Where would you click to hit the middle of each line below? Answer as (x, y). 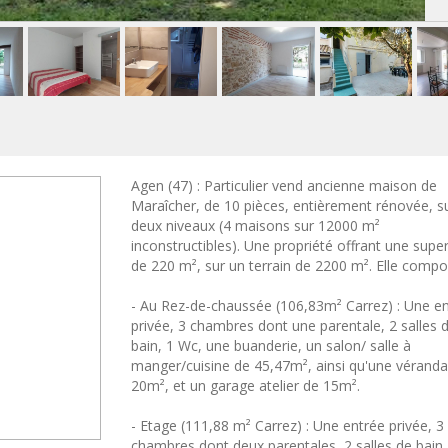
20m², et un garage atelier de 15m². (245, 386)
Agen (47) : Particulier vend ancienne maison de (284, 186)
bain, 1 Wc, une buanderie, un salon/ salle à (271, 346)
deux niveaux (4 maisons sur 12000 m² (255, 226)
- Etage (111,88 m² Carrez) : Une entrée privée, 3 (287, 426)
